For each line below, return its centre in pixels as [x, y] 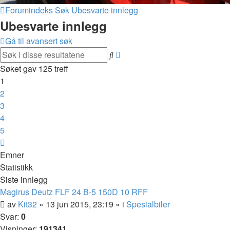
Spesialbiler [148, 204]
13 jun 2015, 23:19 [80, 204]
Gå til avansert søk [39, 41]
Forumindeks [29, 10]
